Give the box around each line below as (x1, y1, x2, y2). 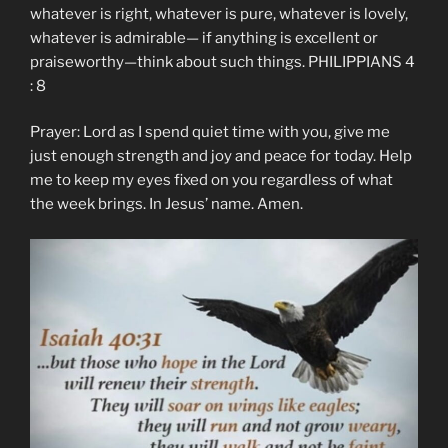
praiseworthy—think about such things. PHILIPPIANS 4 (30, 52, 415, 71)
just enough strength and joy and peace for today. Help (30, 147, 412, 166)
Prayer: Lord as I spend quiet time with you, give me (30, 123, 390, 142)
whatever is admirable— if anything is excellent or (30, 28, 378, 47)
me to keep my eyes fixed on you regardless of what (30, 171, 393, 190)
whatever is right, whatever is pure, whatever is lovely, (30, 4, 408, 23)
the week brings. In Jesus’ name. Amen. (30, 195, 303, 214)
